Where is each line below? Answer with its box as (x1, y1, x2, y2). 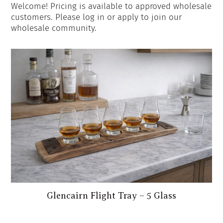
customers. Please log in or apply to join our (11, 11, 182, 22)
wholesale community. (11, 22, 97, 33)
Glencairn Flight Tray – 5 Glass (47, 190, 176, 201)
